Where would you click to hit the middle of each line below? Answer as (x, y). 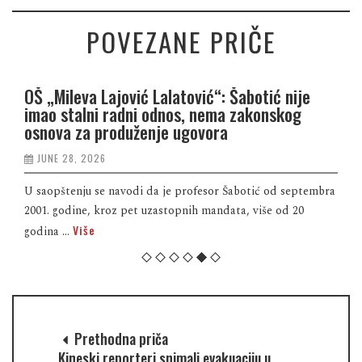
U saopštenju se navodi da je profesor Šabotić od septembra (180, 192)
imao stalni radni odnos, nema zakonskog (163, 114)
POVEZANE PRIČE (181, 42)
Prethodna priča (120, 339)
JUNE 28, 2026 (72, 158)
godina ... (48, 232)
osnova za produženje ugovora (126, 132)
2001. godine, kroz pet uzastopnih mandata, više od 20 (164, 211)
